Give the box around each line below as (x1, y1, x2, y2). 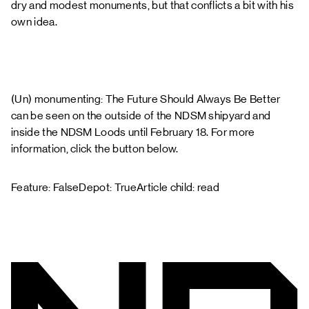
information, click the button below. (11, 142, 179, 155)
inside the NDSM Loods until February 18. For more (11, 126, 255, 139)
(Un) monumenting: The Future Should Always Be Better (11, 92, 281, 106)
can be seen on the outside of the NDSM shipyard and (11, 109, 271, 122)
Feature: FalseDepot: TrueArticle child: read (11, 181, 220, 194)
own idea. (11, 15, 57, 28)
